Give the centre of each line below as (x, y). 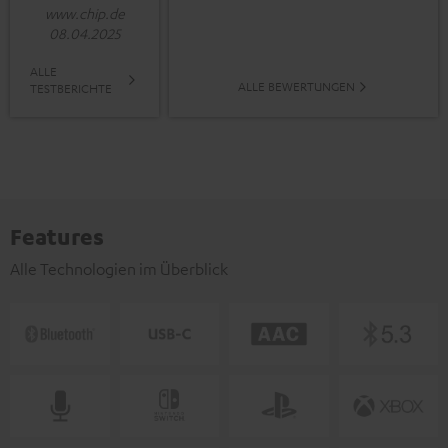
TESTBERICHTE (71, 88)
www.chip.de (84, 13)
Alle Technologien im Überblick (119, 269)
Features (57, 236)
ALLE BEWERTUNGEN (296, 86)
